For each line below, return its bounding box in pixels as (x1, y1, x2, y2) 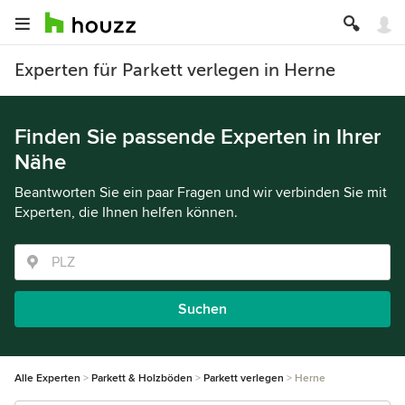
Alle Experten (14, 372, 80, 385)
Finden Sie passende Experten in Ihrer (14, 124, 381, 150)
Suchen (178, 300, 227, 318)
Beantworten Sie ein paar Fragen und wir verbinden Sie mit (14, 184, 387, 202)
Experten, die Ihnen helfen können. (14, 203, 238, 221)
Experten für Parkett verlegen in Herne (14, 60, 335, 80)
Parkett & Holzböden (91, 372, 193, 385)
